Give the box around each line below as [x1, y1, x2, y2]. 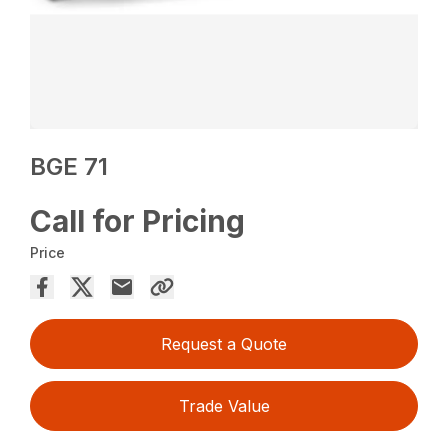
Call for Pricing [30, 202, 246, 239]
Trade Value [178, 395, 270, 416]
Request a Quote [161, 333, 287, 354]
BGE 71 [30, 151, 109, 181]
